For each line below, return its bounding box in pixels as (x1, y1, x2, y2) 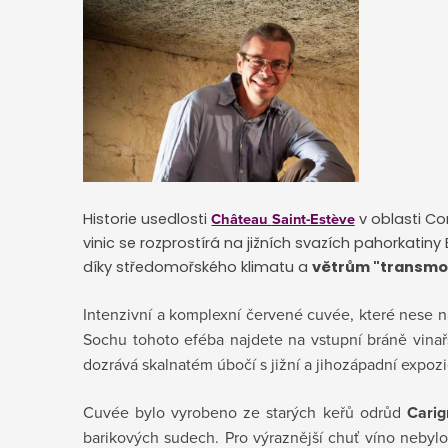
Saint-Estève (271, 208, 355, 231)
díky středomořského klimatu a (83, 257, 312, 278)
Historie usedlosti (83, 209, 212, 230)
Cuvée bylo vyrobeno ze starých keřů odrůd (83, 401, 407, 424)
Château (211, 208, 272, 231)
